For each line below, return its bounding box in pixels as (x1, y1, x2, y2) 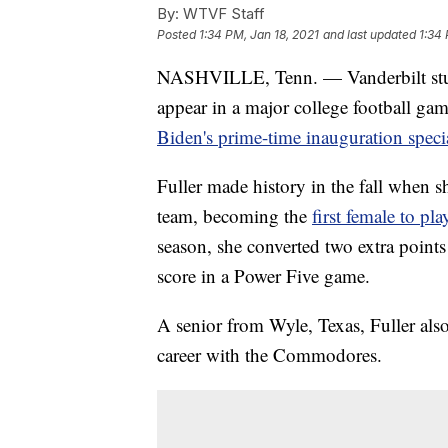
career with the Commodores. (157, 341, 382, 367)
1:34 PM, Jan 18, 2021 (199, 26, 319, 42)
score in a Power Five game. (157, 262, 370, 288)
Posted (157, 26, 199, 42)
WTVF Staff (179, 3, 265, 23)
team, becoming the (157, 202, 312, 228)
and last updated (323, 26, 416, 42)
